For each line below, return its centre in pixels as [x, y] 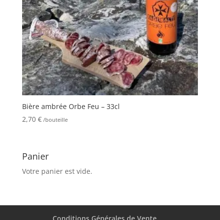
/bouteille [55, 120]
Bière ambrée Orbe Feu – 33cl [71, 107]
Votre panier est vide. [57, 171]
